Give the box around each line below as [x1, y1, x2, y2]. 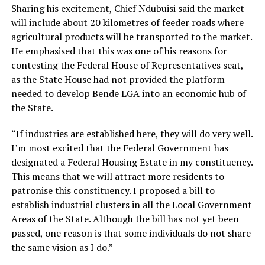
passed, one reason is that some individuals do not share [11, 227, 251, 240]
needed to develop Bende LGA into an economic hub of [11, 87, 246, 100]
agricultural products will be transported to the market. [11, 30, 252, 43]
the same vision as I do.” [11, 241, 113, 254]
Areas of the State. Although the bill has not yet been [11, 212, 239, 225]
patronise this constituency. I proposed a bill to [11, 184, 215, 197]
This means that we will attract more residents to [11, 170, 224, 183]
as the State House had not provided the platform [11, 73, 225, 86]
